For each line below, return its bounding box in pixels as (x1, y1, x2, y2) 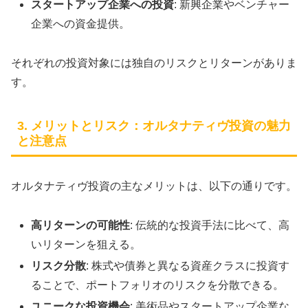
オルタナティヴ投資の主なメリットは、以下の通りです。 (11, 180, 297, 192)
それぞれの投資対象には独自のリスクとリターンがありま (11, 57, 297, 69)
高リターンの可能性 (31, 219, 131, 231)
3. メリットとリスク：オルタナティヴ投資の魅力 (17, 118, 291, 133)
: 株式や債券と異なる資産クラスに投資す (86, 260, 290, 272)
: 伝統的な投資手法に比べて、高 (130, 219, 290, 231)
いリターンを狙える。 (31, 238, 142, 250)
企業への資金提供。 (31, 18, 131, 30)
